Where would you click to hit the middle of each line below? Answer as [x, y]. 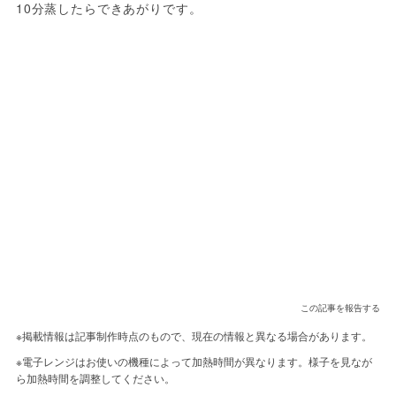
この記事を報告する [341, 307]
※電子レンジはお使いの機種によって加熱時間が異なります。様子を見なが [194, 361]
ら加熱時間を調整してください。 [95, 377]
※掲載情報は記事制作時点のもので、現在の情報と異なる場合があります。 [194, 335]
